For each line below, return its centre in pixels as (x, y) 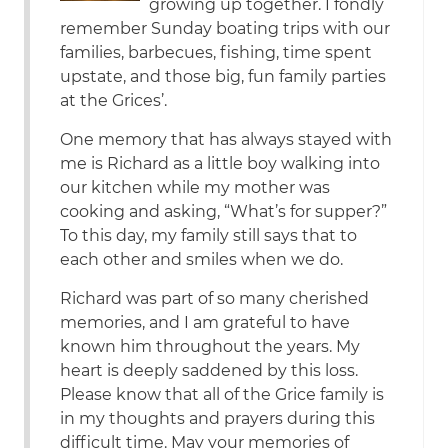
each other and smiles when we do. (202, 260)
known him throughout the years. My (210, 347)
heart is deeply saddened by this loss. (209, 371)
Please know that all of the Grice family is (222, 395)
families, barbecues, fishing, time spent (216, 53)
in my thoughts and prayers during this (218, 419)
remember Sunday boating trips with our (225, 29)
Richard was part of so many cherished (215, 299)
